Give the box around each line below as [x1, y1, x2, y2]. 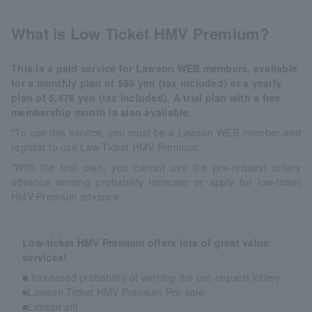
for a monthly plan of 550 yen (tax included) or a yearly [11, 75, 282, 90]
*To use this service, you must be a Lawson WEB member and [11, 125, 301, 139]
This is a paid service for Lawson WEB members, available [11, 61, 298, 75]
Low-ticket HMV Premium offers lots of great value [22, 235, 270, 249]
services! [22, 249, 68, 264]
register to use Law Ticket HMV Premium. [11, 139, 201, 154]
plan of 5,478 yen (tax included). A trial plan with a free [11, 90, 281, 104]
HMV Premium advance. [11, 189, 123, 203]
